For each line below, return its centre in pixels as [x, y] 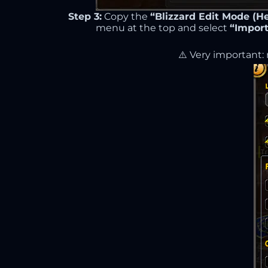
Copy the [126, 16]
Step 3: [85, 16]
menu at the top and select [163, 28]
